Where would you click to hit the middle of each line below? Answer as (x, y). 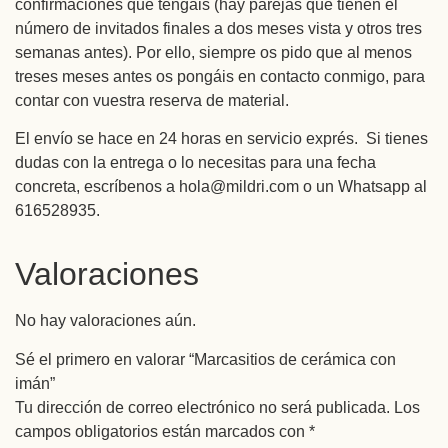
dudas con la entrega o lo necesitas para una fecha (195, 163)
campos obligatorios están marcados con (162, 431)
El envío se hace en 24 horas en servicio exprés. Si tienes (221, 139)
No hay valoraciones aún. (105, 321)
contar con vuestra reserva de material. (152, 100)
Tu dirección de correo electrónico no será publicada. (202, 407)
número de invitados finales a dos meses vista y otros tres (218, 28)
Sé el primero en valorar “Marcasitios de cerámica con (205, 359)
